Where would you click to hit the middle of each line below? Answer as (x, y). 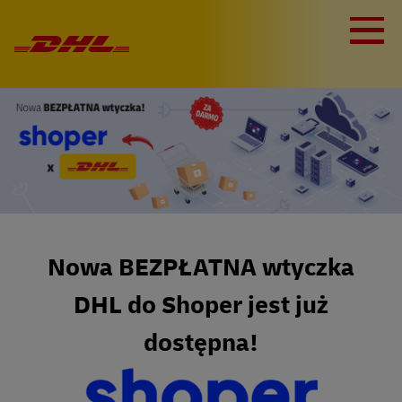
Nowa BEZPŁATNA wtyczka (201, 268)
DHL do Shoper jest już (201, 306)
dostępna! (201, 344)
